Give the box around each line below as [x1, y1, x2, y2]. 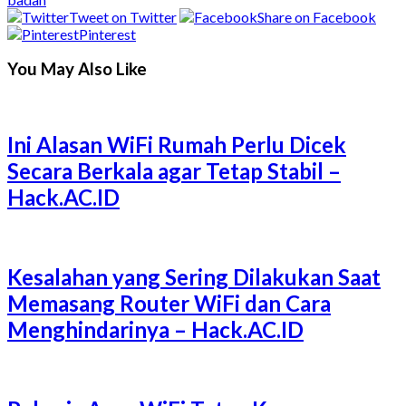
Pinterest [79, 24, 136, 43]
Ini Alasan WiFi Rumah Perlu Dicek [7, 130, 346, 158]
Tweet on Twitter [69, 7, 177, 25]
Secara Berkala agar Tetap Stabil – [7, 157, 341, 184]
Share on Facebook [257, 7, 376, 25]
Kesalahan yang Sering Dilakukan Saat [7, 263, 381, 290]
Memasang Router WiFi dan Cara [7, 289, 331, 316]
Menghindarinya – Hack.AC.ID [7, 315, 304, 343]
